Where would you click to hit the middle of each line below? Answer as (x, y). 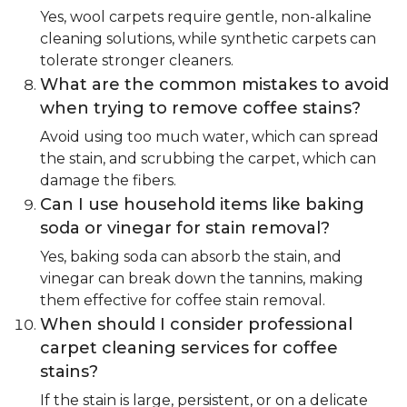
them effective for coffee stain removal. (183, 301)
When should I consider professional (196, 325)
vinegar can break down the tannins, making (202, 279)
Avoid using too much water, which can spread (209, 137)
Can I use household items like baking (202, 205)
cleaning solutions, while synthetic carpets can (208, 39)
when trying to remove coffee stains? (200, 109)
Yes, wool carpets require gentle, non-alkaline (206, 17)
